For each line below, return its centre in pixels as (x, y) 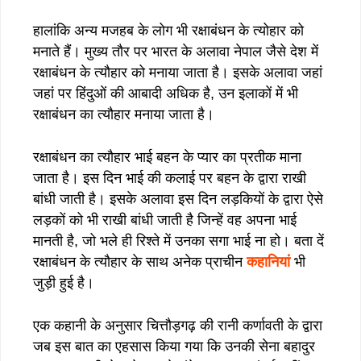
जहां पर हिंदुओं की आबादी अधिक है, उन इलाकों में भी (166, 93)
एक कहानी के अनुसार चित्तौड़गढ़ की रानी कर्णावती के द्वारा (178, 325)
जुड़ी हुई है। (64, 282)
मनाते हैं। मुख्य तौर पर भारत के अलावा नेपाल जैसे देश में (176, 51)
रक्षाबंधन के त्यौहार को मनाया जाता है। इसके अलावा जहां (178, 72)
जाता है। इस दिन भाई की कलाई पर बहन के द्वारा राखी (170, 178)
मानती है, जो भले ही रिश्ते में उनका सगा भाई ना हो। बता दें (178, 241)
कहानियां (268, 261)
